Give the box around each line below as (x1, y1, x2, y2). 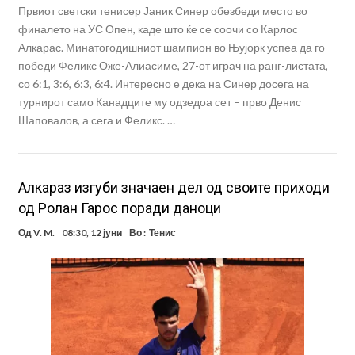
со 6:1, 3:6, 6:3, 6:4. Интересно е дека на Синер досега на (17, 77, 309, 91)
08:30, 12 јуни (61, 227, 122, 239)
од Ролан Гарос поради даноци (17, 200, 221, 217)
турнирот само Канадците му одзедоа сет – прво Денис (17, 95, 301, 109)
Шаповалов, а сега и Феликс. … (17, 113, 175, 128)
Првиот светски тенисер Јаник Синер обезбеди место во (17, 4, 307, 18)
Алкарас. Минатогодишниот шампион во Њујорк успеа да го (17, 40, 325, 55)
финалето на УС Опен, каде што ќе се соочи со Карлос (17, 22, 298, 36)
